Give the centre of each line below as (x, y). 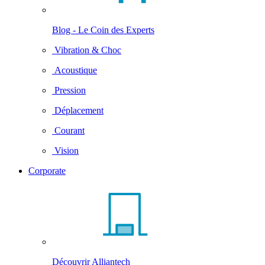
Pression (69, 90)
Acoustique (75, 70)
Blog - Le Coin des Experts (103, 30)
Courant (68, 130)
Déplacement (78, 110)
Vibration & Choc (87, 50)
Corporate (47, 171)
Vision (65, 151)
